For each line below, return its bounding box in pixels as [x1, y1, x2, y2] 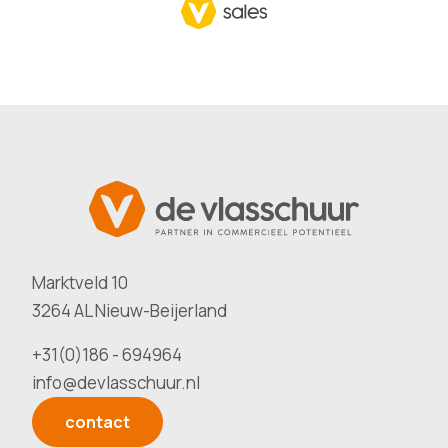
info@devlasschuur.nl [32, 371, 200, 394]
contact [65, 411, 130, 433]
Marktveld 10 [32, 271, 128, 294]
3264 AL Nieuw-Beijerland [32, 299, 227, 322]
